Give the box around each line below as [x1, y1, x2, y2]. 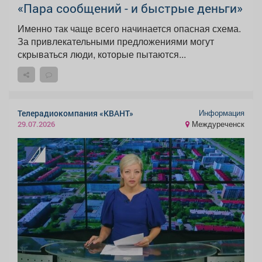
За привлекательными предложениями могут [18, 35, 214, 49]
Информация [199, 107, 244, 118]
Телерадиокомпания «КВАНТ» [18, 108, 133, 119]
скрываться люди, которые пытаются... [18, 47, 186, 61]
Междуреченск [189, 118, 244, 129]
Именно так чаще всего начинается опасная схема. [18, 22, 241, 36]
